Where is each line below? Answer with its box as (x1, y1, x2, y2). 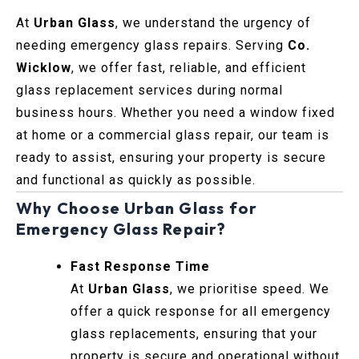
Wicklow (16, 60, 71, 76)
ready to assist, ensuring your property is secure (16, 150, 326, 166)
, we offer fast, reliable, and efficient (71, 60, 306, 76)
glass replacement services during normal (16, 83, 283, 99)
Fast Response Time (71, 259, 210, 275)
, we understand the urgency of (115, 15, 311, 31)
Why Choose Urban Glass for (16, 198, 258, 219)
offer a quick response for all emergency (71, 304, 331, 320)
